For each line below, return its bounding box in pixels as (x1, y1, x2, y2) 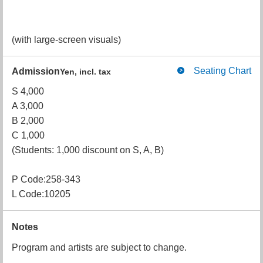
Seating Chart (194, 66, 251, 76)
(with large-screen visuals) (12, 35, 121, 45)
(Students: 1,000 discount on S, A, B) (12, 145, 164, 155)
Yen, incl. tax (60, 67, 111, 76)
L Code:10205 (12, 189, 70, 199)
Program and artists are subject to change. (12, 242, 187, 252)
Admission (12, 66, 60, 76)
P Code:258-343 (12, 174, 80, 184)
